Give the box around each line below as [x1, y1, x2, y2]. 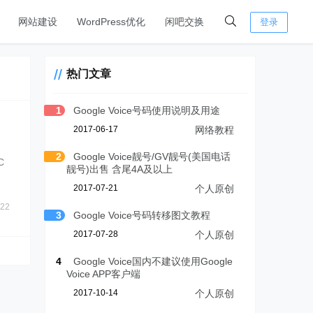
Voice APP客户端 [66, 268, 141, 279]
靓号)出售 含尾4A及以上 [66, 163, 173, 175]
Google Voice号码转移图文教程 [73, 210, 211, 221]
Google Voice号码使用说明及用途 [73, 105, 221, 116]
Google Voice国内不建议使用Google [73, 256, 233, 267]
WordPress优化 [77, 16, 145, 27]
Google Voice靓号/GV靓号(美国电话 [73, 151, 231, 162]
